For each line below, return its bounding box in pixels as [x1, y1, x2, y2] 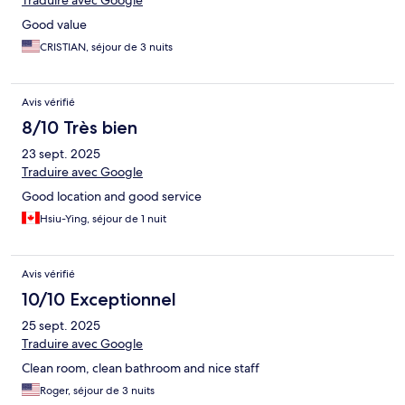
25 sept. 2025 [22, 317, 100, 334]
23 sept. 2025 [22, 146, 100, 163]
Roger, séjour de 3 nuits [40, 383, 155, 399]
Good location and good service [22, 188, 202, 205]
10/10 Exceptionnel [22, 288, 176, 311]
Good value [22, 16, 87, 33]
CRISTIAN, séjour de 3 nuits [40, 40, 173, 55]
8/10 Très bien [22, 117, 137, 139]
